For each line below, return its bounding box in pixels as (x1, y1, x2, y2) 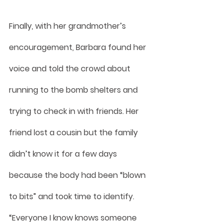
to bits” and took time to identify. (9, 190, 134, 202)
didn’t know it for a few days (9, 148, 119, 160)
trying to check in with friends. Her (9, 105, 141, 117)
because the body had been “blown (9, 169, 148, 181)
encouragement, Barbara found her (9, 41, 148, 53)
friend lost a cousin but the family (9, 126, 140, 138)
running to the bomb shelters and (9, 84, 140, 96)
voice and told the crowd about (9, 62, 132, 74)
